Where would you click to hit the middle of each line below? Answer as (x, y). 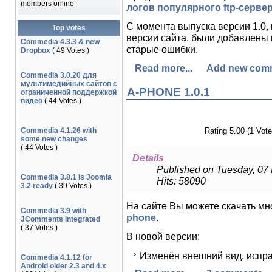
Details (148, 158)
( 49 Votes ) (70, 50)
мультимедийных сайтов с (69, 84)
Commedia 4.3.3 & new (60, 42)
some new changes (54, 139)
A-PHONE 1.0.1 (168, 92)
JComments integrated (60, 219)
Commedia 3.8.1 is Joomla (66, 177)
